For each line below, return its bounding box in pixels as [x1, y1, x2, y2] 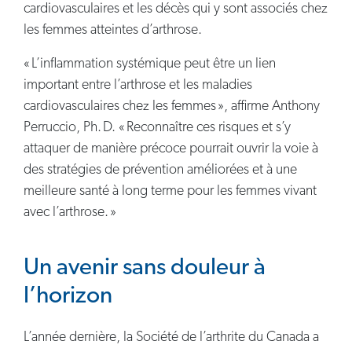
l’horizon [24, 284, 112, 310]
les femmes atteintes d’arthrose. [24, 23, 202, 38]
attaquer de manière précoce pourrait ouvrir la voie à [24, 141, 318, 157]
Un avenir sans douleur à [24, 256, 266, 281]
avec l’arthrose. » [24, 205, 116, 221]
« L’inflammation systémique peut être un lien [24, 57, 276, 72]
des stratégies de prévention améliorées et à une [24, 163, 297, 178]
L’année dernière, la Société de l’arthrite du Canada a [24, 330, 319, 346]
